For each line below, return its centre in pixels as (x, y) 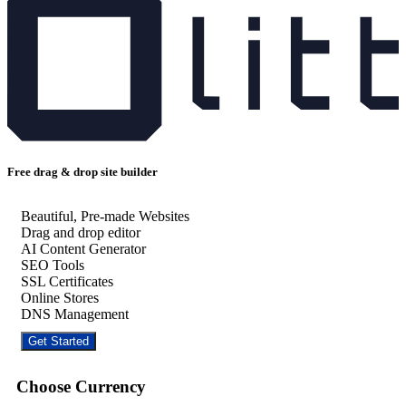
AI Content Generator (83, 249)
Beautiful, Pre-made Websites (105, 217)
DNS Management (75, 314)
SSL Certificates (67, 282)
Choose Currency (77, 386)
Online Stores (60, 298)
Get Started (58, 342)
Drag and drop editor (81, 233)
